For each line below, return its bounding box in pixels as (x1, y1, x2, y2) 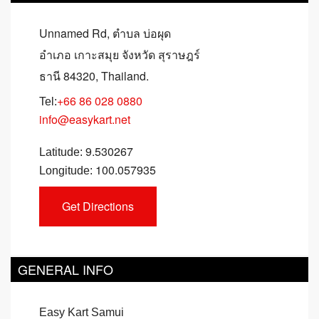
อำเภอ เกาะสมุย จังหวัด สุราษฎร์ (39, 46, 200, 63)
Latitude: (39, 145, 83, 158)
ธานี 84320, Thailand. (39, 67, 149, 84)
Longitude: (39, 164, 95, 177)
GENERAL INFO (18, 260, 113, 279)
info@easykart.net (39, 110, 130, 127)
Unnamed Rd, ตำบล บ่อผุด (39, 24, 171, 41)
